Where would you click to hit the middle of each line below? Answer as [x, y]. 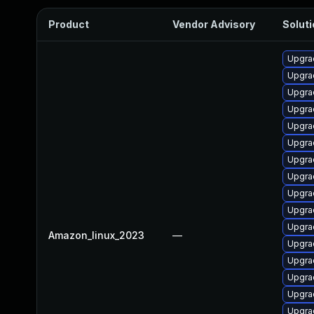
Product [69, 24]
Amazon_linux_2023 [96, 235]
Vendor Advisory [214, 24]
